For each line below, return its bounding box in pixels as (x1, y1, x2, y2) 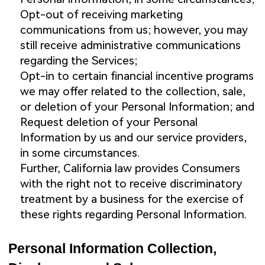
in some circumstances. (20, 146, 140, 160)
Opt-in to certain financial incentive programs (20, 69, 254, 83)
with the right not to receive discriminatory (20, 177, 242, 191)
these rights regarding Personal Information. (20, 208, 247, 222)
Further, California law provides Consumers (20, 161, 240, 176)
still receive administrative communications (20, 38, 241, 53)
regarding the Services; (20, 54, 137, 68)
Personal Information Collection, (8, 241, 217, 257)
